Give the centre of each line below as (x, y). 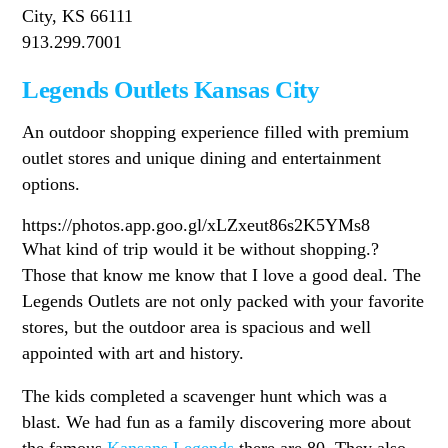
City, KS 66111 (78, 16)
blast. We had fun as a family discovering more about (217, 422)
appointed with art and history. (133, 352)
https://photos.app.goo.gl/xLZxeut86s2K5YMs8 (196, 224)
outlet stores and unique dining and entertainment (202, 158)
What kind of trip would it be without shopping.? (201, 248)
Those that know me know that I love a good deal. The (222, 274)
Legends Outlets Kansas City (171, 89)
